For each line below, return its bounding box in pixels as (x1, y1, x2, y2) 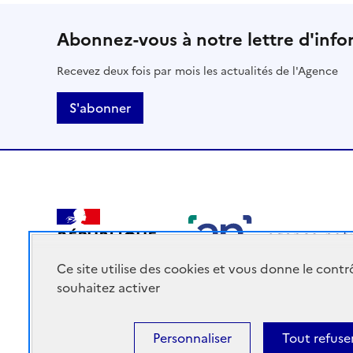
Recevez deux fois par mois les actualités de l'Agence (57, 63, 338, 80)
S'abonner (69, 98, 131, 118)
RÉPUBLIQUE (57, 225, 157, 251)
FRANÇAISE (57, 242, 153, 267)
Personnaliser (153, 329, 232, 347)
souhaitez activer (57, 278, 160, 297)
